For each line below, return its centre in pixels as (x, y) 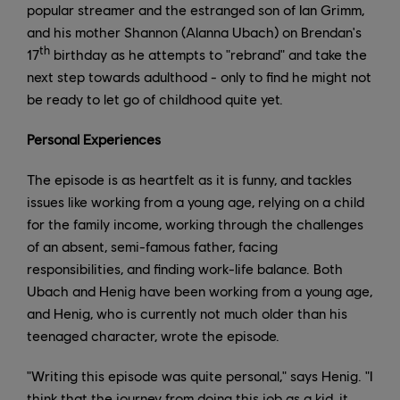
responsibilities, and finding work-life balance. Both (185, 269)
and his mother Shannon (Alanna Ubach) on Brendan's (194, 32)
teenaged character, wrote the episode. (153, 336)
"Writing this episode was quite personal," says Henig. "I (200, 376)
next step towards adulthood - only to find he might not (199, 77)
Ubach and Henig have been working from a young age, (200, 291)
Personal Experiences (94, 139)
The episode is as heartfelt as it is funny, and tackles (189, 179)
